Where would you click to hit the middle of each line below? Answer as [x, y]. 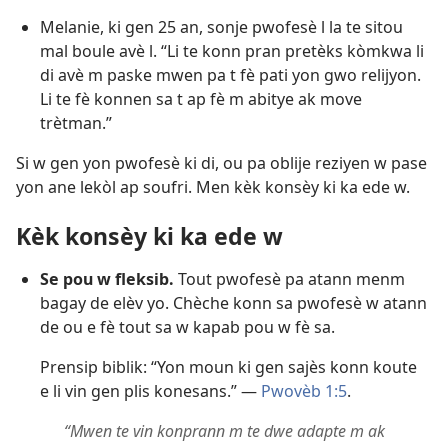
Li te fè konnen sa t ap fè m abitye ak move [201, 99]
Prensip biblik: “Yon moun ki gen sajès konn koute [228, 367]
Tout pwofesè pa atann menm [289, 279]
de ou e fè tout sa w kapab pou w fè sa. [187, 327]
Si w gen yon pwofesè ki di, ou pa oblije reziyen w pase [221, 163]
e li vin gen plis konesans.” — [150, 391]
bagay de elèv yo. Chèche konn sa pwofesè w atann [233, 303]
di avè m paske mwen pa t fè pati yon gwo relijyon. [230, 75]
